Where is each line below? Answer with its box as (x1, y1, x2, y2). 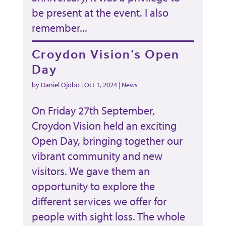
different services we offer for (31, 194, 166, 208)
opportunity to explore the (31, 179, 155, 193)
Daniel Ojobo (40, 80, 80, 89)
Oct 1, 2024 (84, 80, 117, 89)
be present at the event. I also (31, 5, 168, 20)
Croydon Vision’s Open (31, 46, 180, 62)
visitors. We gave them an (31, 163, 150, 178)
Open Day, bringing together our (31, 133, 183, 148)
